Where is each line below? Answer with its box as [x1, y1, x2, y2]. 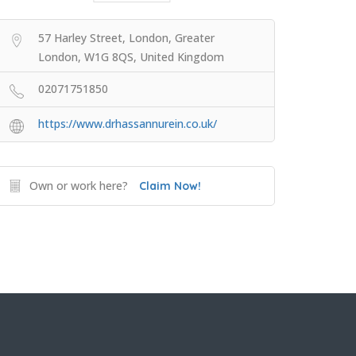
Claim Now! [139, 179, 201, 194]
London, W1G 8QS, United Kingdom [38, 49, 224, 65]
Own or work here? [29, 178, 128, 194]
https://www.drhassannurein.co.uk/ [38, 116, 217, 132]
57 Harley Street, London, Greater [38, 30, 215, 46]
